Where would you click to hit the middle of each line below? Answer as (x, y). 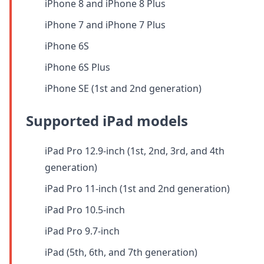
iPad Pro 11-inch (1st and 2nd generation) (137, 188)
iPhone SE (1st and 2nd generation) (123, 88)
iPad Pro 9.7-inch (82, 231)
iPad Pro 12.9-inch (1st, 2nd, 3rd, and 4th (135, 151)
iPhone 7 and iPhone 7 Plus (105, 24)
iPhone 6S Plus (77, 67)
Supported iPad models (107, 120)
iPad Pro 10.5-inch (85, 209)
